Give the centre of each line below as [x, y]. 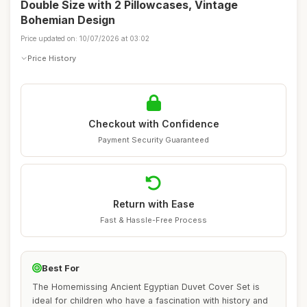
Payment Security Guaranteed [153, 140]
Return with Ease [153, 204]
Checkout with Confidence [153, 124]
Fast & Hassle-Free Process [153, 220]
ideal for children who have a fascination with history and [150, 300]
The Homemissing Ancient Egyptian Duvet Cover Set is [146, 287]
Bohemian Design [68, 20]
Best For [61, 268]
